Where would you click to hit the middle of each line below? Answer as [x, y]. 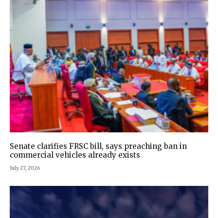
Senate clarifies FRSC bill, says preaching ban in [98, 146]
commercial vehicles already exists [75, 155]
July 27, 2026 [25, 168]
